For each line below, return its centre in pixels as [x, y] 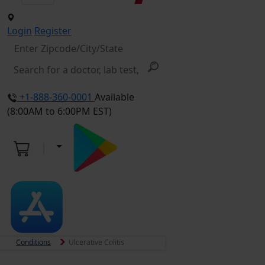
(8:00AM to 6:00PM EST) [59, 111]
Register [53, 30]
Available [114, 97]
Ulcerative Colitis [96, 242]
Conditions [33, 242]
